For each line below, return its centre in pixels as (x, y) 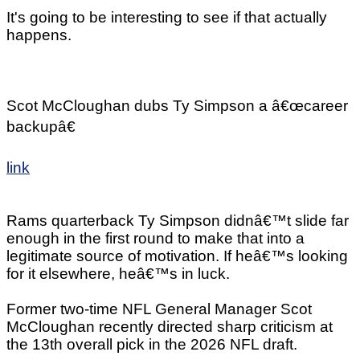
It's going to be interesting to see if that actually (167, 17)
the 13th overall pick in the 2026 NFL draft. (152, 344)
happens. (39, 35)
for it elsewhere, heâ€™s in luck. (118, 274)
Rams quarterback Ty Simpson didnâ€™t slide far (178, 221)
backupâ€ (41, 127)
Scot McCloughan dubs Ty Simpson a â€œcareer (177, 106)
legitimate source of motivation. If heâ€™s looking (177, 256)
